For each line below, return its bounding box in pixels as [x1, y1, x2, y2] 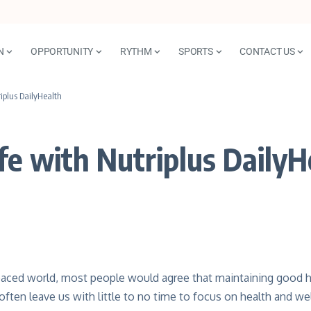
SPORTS [178, 45, 213, 57]
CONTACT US [239, 45, 295, 57]
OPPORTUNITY [31, 45, 94, 57]
